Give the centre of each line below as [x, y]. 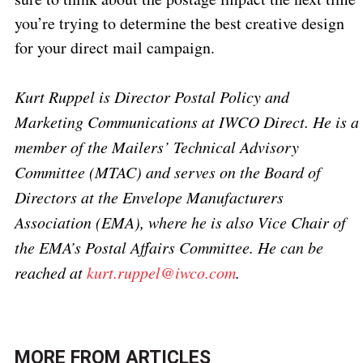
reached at [50, 272]
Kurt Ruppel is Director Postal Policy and [152, 96]
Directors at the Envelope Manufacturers [149, 196]
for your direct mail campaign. [114, 47]
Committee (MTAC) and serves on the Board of [167, 171]
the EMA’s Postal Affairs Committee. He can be [169, 247]
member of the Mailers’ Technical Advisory [156, 146]
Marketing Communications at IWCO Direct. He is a [186, 121]
